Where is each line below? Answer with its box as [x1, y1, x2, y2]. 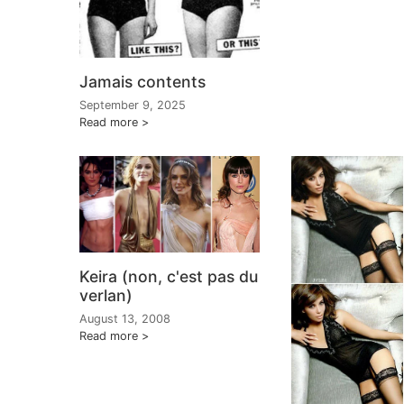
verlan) [79, 285, 133, 305]
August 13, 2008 [79, 311, 170, 326]
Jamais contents [79, 72, 206, 91]
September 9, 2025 [79, 98, 186, 112]
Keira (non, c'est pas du [79, 266, 258, 286]
